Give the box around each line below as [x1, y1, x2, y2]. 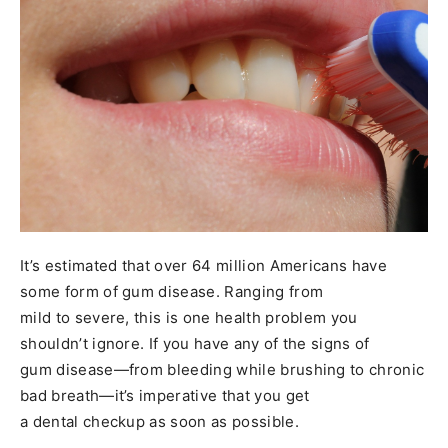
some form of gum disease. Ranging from [20, 282, 324, 302]
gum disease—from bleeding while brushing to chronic [20, 360, 425, 380]
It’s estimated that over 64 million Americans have [20, 256, 388, 276]
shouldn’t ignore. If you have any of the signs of [20, 334, 370, 354]
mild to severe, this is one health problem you [20, 308, 358, 328]
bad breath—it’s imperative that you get [20, 386, 310, 406]
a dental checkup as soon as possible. [20, 412, 299, 432]
